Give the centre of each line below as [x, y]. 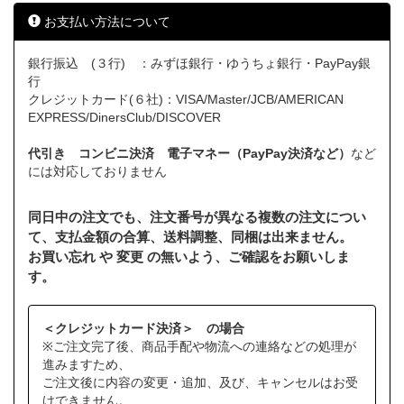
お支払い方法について [106, 22]
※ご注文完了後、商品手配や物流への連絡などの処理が [199, 347]
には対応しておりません [97, 172]
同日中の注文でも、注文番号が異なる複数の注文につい [197, 217]
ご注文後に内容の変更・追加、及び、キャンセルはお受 [200, 383]
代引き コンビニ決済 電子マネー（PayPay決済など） [189, 154]
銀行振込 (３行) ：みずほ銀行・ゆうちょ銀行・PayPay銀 [199, 64]
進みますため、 [87, 365]
